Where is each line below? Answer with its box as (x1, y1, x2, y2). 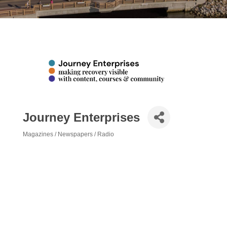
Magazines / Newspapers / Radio (23, 131, 114, 138)
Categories (22, 136, 76, 154)
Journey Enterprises (23, 110, 140, 124)
